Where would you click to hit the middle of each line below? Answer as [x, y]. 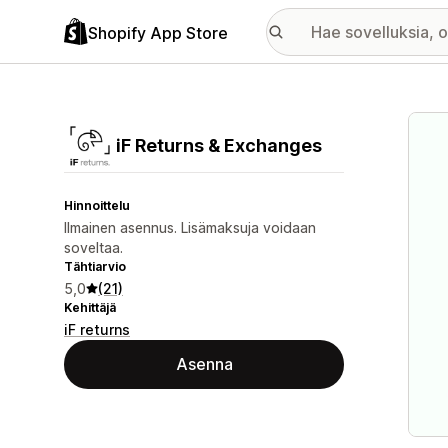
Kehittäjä [90, 307]
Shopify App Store [158, 32]
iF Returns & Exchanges [219, 145]
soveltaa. [93, 247]
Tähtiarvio [95, 266]
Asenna [204, 364]
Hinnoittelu [97, 205]
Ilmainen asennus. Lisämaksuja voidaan [190, 227]
